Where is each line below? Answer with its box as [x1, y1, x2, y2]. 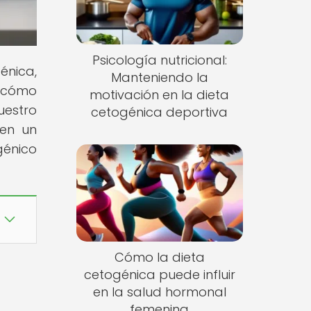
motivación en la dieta [90, 86, 230, 104]
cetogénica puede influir [83, 265, 235, 283]
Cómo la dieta [114, 248, 205, 266]
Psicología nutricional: [92, 51, 227, 69]
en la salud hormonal [92, 283, 226, 301]
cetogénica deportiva [91, 103, 228, 121]
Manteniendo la [110, 69, 208, 87]
